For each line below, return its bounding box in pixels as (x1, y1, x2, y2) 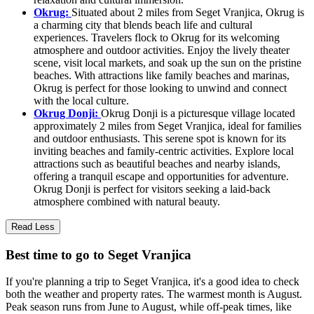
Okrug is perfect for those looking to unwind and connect (34, 81, 287, 94)
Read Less (11, 221, 55, 232)
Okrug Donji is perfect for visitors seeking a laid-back (34, 182, 271, 195)
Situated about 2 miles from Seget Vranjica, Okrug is (71, 6, 304, 18)
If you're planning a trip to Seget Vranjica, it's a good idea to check (6, 275, 299, 288)
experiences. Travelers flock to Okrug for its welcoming (34, 31, 280, 43)
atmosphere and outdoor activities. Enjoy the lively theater (34, 43, 289, 56)
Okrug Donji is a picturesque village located (101, 107, 295, 119)
